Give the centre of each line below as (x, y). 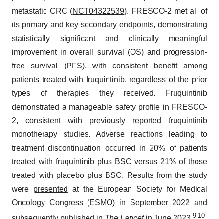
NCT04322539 (99, 11)
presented (50, 189)
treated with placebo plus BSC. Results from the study (109, 175)
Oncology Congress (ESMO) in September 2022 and (109, 203)
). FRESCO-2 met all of (166, 11)
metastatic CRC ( (42, 11)
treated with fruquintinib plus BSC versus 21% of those (109, 162)
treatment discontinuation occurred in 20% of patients (109, 148)
